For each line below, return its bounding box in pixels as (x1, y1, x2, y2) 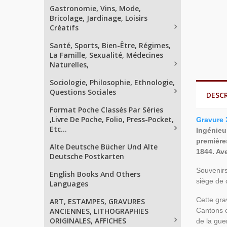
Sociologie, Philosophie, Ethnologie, (50, 78, 175, 87)
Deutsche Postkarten (50, 152, 124, 161)
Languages (50, 179, 88, 188)
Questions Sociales (50, 87, 116, 97)
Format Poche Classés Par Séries (50, 105, 163, 115)
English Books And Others (50, 169, 140, 179)
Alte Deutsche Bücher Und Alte (50, 142, 158, 152)
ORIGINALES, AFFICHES (50, 216, 126, 225)
